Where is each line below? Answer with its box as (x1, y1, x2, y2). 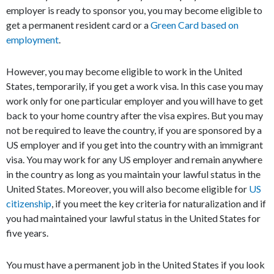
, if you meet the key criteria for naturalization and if (51, 198, 266, 209)
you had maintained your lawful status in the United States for (6, 212, 261, 224)
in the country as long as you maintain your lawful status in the (6, 168, 261, 180)
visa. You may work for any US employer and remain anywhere (6, 154, 262, 165)
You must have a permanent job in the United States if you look (6, 259, 265, 270)
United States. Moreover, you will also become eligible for (6, 183, 249, 194)
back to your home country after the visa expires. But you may (6, 109, 263, 121)
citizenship (6, 198, 51, 209)
